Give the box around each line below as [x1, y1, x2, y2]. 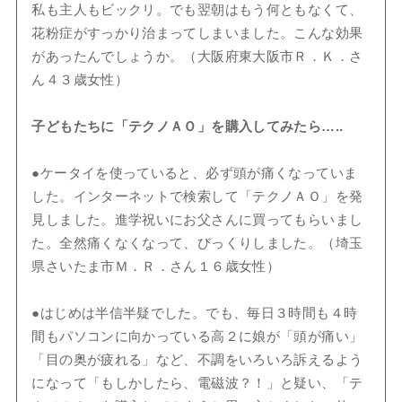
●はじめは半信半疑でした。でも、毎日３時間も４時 [31, 306, 358, 321]
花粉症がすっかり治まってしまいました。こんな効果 [31, 26, 363, 41]
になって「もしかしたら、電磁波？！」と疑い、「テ [31, 376, 363, 391]
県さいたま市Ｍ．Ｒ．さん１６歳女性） [31, 259, 281, 275]
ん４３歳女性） [31, 73, 128, 88]
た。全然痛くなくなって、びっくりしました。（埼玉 [31, 236, 363, 251]
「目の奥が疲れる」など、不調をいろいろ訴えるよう [31, 353, 363, 368]
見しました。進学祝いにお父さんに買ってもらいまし [31, 213, 363, 228]
